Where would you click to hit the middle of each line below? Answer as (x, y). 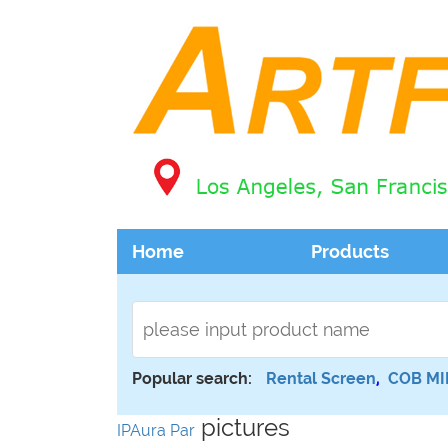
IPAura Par (156, 430)
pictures (242, 427)
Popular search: (194, 378)
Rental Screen (321, 378)
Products (350, 251)
